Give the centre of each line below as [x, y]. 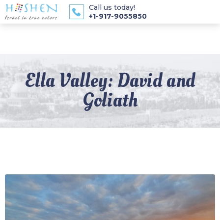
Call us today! [112, 7]
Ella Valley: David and [110, 81]
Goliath [110, 100]
